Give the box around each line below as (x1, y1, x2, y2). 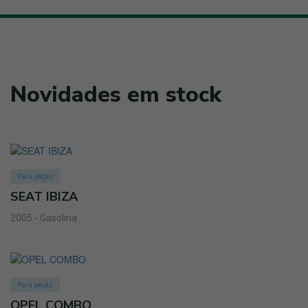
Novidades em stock (10, 80, 221, 109)
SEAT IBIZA (10, 188, 78, 205)
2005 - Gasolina (10, 212, 77, 223)
